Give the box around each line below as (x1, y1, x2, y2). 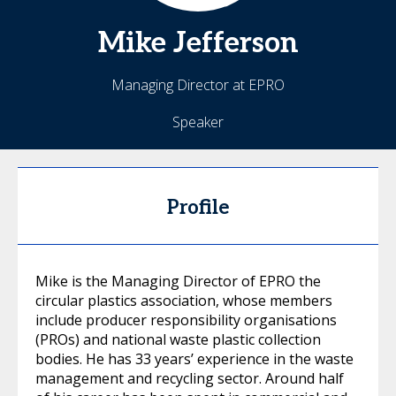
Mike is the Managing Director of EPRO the (35, 271, 321, 291)
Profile (167, 196, 229, 219)
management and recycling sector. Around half (35, 369, 344, 388)
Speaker (172, 112, 224, 132)
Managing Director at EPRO (111, 75, 285, 95)
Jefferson (172, 27, 299, 60)
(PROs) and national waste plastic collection (35, 330, 321, 349)
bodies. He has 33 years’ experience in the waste (35, 349, 354, 369)
